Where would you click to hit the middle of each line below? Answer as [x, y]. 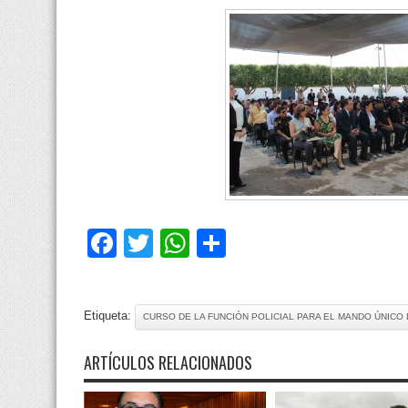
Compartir [291, 243]
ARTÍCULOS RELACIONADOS [168, 362]
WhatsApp [257, 243]
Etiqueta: [109, 315]
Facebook [181, 243]
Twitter [196, 243]
